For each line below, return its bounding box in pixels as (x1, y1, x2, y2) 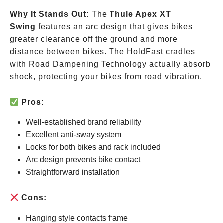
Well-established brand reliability (26, 118, 141, 126)
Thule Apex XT (110, 10, 171, 18)
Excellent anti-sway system (26, 130, 121, 139)
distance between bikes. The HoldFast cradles (10, 47, 195, 56)
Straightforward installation (26, 168, 120, 176)
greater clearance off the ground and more (10, 35, 178, 43)
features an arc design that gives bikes (36, 22, 193, 31)
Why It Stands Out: (10, 10, 89, 18)
